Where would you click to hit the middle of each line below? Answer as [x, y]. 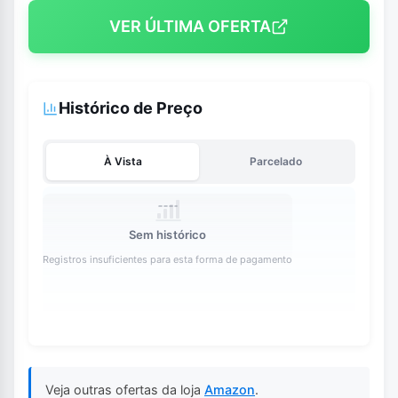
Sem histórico [167, 235]
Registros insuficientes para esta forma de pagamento [167, 260]
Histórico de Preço [131, 108]
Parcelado [275, 161]
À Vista [123, 161]
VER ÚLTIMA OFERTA [190, 27]
